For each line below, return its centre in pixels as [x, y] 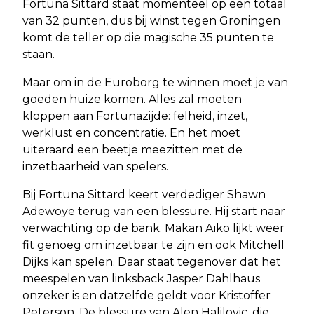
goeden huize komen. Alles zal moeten [132, 99]
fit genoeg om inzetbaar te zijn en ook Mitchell [153, 245]
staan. [39, 54]
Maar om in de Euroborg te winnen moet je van [155, 82]
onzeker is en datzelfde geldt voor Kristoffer [146, 295]
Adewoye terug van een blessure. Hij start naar [154, 211]
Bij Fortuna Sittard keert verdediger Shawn [144, 194]
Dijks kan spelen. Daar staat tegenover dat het [152, 261]
